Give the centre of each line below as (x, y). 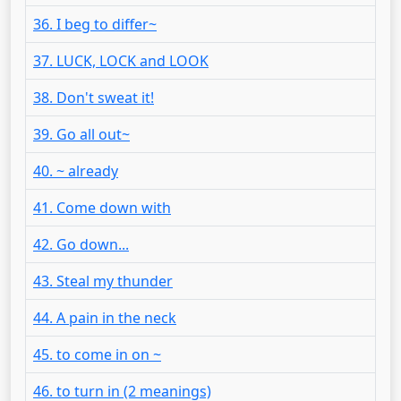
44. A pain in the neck (105, 318)
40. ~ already (76, 171)
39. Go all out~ (81, 134)
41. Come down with (102, 208)
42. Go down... (81, 244)
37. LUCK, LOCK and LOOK (121, 61)
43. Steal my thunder (103, 281)
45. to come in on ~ (97, 354)
